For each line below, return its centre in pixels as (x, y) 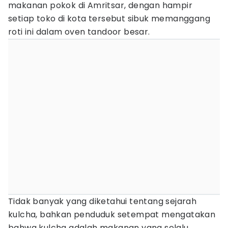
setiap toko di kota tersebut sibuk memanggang (109, 19)
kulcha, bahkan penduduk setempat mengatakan (112, 215)
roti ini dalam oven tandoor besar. (79, 32)
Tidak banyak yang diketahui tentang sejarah (103, 201)
